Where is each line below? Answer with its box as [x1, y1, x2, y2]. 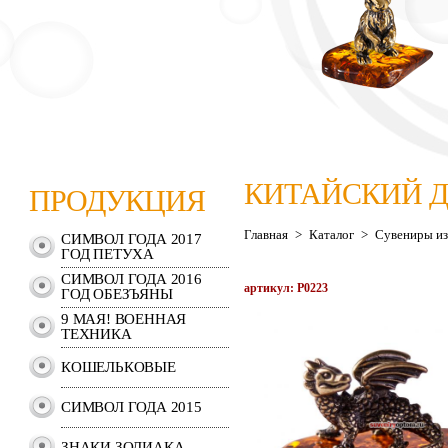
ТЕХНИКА [61, 326, 132, 342]
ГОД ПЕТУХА [61, 246, 154, 262]
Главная [244, 227, 288, 242]
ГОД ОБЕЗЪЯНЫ [61, 286, 173, 302]
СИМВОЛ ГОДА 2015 [61, 399, 202, 415]
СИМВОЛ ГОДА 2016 [61, 271, 202, 287]
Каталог [309, 227, 354, 242]
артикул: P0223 [244, 281, 328, 295]
